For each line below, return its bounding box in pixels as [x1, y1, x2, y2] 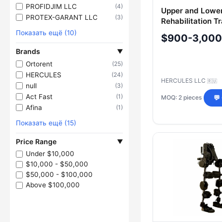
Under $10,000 [26, 150, 74, 158]
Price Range [16, 137, 56, 146]
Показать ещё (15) [16, 119, 76, 127]
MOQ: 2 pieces [161, 94, 202, 102]
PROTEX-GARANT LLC [26, 13, 98, 21]
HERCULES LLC [161, 76, 207, 84]
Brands [16, 47, 40, 55]
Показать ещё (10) [16, 29, 77, 37]
